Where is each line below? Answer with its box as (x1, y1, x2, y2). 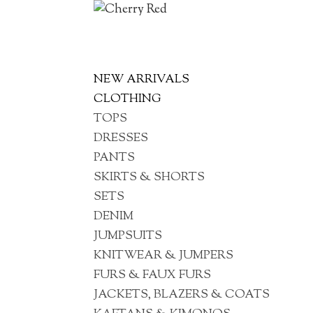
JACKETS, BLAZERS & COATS (94, 286, 270, 303)
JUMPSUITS (94, 228, 163, 245)
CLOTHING (94, 91, 162, 108)
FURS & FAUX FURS (94, 267, 212, 284)
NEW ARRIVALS (94, 71, 190, 88)
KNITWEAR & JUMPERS (94, 247, 234, 264)
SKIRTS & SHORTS (94, 169, 205, 186)
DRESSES (94, 130, 149, 147)
